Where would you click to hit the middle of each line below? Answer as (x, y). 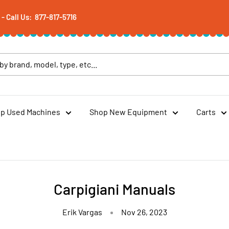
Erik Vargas (82, 212)
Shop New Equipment (128, 111)
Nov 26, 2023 (144, 212)
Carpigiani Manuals (114, 189)
